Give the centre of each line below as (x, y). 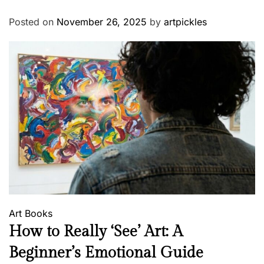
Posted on (33, 22)
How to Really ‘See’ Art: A (96, 232)
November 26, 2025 (102, 22)
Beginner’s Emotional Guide (106, 253)
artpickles (185, 22)
